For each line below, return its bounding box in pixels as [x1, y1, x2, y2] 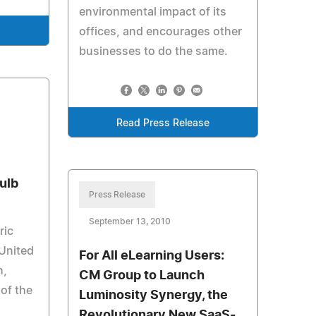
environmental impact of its [78, 6, 226, 18]
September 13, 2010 [88, 217, 171, 226]
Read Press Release [116, 119, 209, 128]
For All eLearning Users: [78, 250, 224, 262]
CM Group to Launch [78, 269, 205, 282]
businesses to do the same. [78, 46, 228, 57]
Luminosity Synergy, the [78, 289, 228, 302]
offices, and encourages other [78, 26, 242, 37]
